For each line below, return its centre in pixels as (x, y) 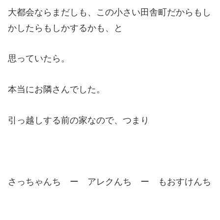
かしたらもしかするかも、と (65, 28)
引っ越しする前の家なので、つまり (79, 120)
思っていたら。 (39, 59)
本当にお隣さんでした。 (56, 90)
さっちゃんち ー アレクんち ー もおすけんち (110, 181)
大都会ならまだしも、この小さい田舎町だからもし (110, 12)
